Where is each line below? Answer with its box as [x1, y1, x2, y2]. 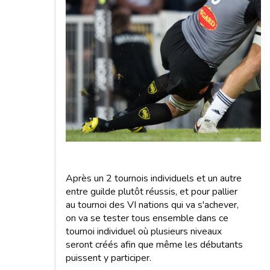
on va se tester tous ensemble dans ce [66, 211, 228, 225]
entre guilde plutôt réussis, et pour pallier [66, 184, 237, 198]
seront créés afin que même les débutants [66, 237, 243, 251]
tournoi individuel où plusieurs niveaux [66, 224, 222, 238]
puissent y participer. [66, 251, 151, 265]
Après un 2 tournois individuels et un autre [66, 171, 242, 185]
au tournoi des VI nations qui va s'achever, [66, 198, 239, 212]
